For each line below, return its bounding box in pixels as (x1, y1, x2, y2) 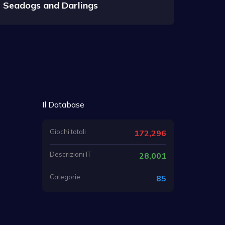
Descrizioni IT (49, 150, 91, 158)
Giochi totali (49, 127, 86, 136)
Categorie (49, 172, 80, 181)
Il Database (42, 99, 84, 109)
